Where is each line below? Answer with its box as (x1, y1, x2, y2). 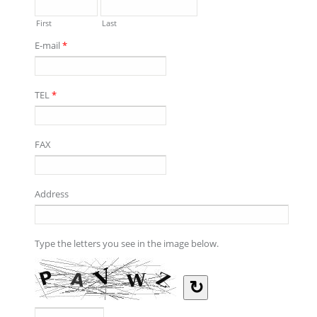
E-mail (35, 39, 62, 52)
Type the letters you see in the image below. (35, 237, 219, 250)
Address (35, 188, 69, 200)
